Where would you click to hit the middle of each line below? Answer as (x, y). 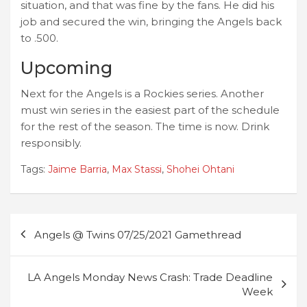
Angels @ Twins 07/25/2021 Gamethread (138, 234)
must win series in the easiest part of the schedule (150, 110)
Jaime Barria (77, 169)
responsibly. (51, 143)
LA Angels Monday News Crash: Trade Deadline (150, 277)
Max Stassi (137, 169)
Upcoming (66, 67)
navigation (56, 246)
